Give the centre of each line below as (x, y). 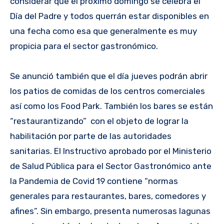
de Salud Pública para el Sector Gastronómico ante (111, 166)
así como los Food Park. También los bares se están (111, 106)
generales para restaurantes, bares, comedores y (108, 196)
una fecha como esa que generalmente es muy (103, 31)
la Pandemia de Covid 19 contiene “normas (94, 181)
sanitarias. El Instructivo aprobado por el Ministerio (111, 151)
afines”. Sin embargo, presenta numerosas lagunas (110, 211)
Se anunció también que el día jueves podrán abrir (109, 76)
